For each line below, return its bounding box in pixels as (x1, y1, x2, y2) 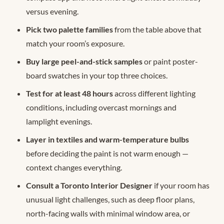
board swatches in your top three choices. (26, 70, 167, 80)
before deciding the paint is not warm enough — (26, 148, 188, 158)
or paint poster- (142, 56, 198, 66)
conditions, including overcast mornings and (26, 102, 176, 112)
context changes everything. (26, 162, 122, 172)
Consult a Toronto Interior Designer (26, 180, 152, 190)
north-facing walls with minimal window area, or (26, 208, 190, 218)
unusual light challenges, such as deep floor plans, (26, 194, 194, 204)
